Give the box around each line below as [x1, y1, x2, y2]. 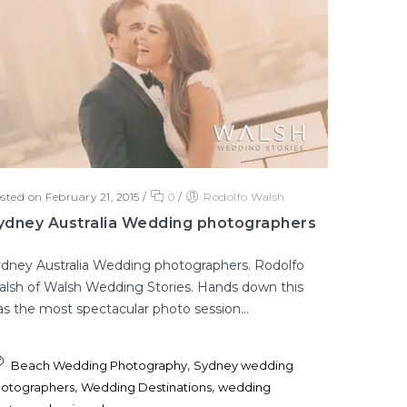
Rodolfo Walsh [203, 189, 285, 203]
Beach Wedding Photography [11, 357, 188, 372]
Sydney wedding [194, 357, 294, 372]
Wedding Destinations [81, 379, 213, 394]
